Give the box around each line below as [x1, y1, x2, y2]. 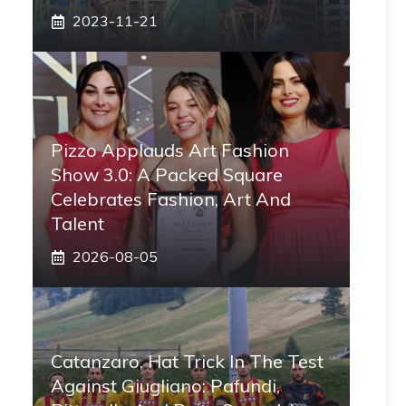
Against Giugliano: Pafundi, [51, 374, 280, 397]
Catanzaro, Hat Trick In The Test [51, 350, 324, 372]
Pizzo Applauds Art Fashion [51, 139, 289, 161]
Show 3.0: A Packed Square [51, 163, 283, 186]
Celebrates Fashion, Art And [51, 188, 291, 210]
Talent [51, 212, 104, 235]
